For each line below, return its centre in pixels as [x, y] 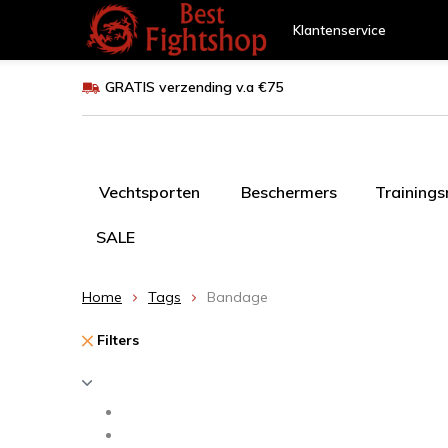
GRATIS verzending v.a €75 [194, 87]
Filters [116, 340]
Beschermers [289, 192]
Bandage [237, 297]
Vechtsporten [149, 192]
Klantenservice [339, 30]
